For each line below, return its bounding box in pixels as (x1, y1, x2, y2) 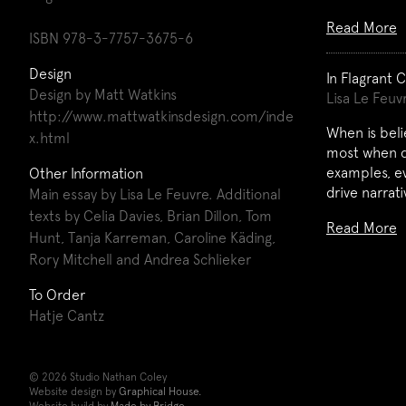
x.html (29, 130, 70, 146)
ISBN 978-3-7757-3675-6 (29, 30, 193, 46)
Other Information (29, 165, 143, 181)
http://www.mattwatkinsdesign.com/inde (29, 108, 294, 124)
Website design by (29, 385, 119, 398)
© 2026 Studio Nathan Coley (29, 371, 167, 383)
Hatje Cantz (29, 307, 104, 324)
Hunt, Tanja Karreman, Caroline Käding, (29, 229, 275, 246)
